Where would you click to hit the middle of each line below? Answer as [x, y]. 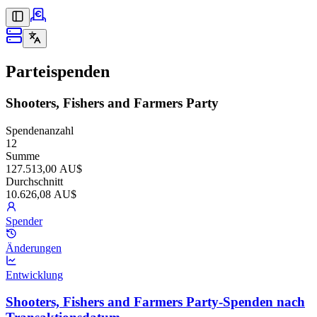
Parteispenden [58, 71]
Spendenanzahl [40, 130]
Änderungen [34, 248]
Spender [24, 221]
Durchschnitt [34, 181]
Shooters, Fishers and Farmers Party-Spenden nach [155, 302]
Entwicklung [34, 275]
